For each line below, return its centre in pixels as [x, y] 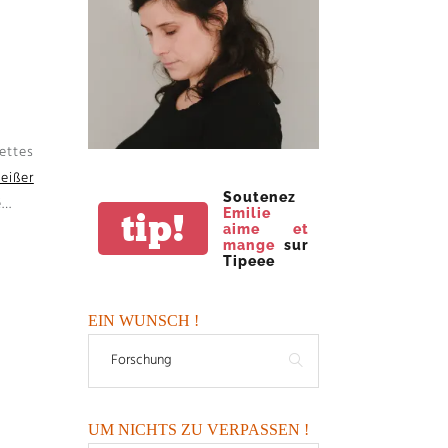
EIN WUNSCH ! [144, 320]
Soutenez [260, 196]
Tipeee [249, 260]
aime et [266, 228]
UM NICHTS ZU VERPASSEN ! [199, 429]
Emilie [247, 212]
